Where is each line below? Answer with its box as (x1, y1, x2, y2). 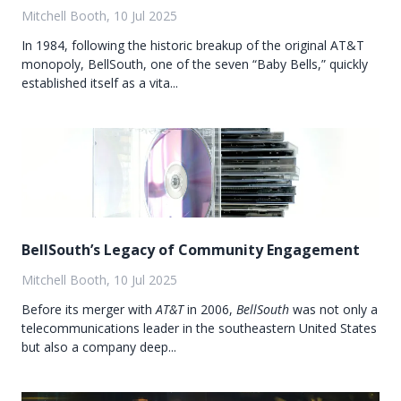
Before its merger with (21, 300, 156, 318)
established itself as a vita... (21, 73, 178, 91)
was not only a (289, 300, 378, 318)
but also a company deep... (21, 337, 176, 355)
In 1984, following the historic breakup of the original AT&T (21, 36, 364, 54)
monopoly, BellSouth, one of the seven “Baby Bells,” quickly (21, 55, 368, 73)
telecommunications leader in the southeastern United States (21, 319, 377, 337)
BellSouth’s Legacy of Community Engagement (21, 239, 360, 260)
